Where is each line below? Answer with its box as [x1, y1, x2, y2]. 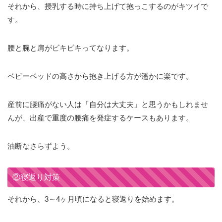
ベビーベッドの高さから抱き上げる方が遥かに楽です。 [7, 72, 193, 81]
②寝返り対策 [12, 173, 60, 182]
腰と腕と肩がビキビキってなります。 [7, 44, 134, 53]
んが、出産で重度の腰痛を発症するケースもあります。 [7, 113, 193, 122]
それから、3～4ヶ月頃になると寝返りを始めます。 [7, 195, 179, 204]
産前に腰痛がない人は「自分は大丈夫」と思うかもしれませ [7, 100, 208, 109]
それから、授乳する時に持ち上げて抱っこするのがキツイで [7, 2, 208, 11]
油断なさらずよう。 [7, 142, 74, 151]
